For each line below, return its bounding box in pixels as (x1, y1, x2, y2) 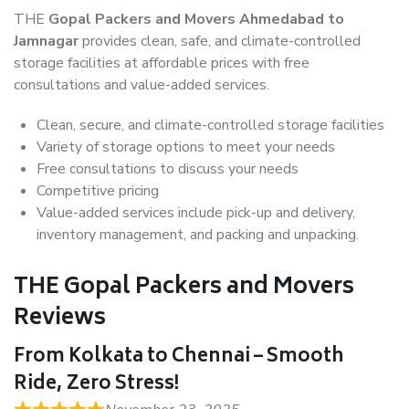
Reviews (14, 299, 106, 340)
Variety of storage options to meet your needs (37, 137, 335, 158)
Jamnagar (14, 31, 79, 52)
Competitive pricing (37, 181, 159, 202)
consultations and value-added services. (14, 75, 269, 96)
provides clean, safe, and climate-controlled (79, 31, 361, 52)
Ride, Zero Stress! (14, 369, 179, 402)
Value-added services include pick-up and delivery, (37, 203, 355, 224)
